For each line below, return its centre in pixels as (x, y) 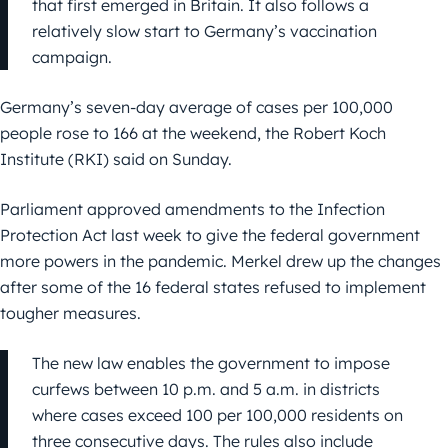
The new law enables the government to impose (211, 362)
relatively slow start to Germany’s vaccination (204, 30)
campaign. (72, 56)
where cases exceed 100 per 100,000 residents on (217, 414)
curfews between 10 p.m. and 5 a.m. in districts (206, 388)
